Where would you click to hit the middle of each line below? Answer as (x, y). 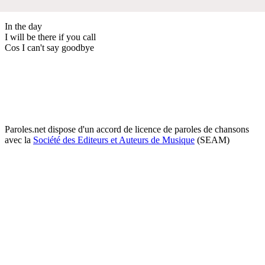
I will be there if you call (50, 37)
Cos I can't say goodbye (49, 47)
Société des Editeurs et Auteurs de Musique (114, 140)
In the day (23, 26)
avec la (19, 140)
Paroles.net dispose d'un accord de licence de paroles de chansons (127, 129)
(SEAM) (212, 140)
